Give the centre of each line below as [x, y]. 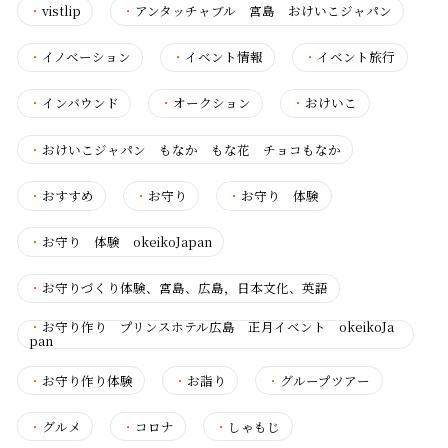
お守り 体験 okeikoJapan [126, 241]
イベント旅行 [356, 57]
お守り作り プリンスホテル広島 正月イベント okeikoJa [217, 327]
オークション [212, 103]
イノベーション [86, 57]
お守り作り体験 [87, 380]
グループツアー [325, 380]
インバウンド [80, 103]
